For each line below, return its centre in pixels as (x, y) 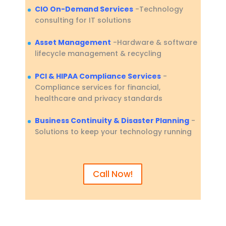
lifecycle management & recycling (98, 54)
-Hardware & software (154, 43)
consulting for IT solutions (83, 20)
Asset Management (73, 43)
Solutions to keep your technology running (113, 132)
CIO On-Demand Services (84, 9)
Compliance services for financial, (97, 87)
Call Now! (113, 174)
